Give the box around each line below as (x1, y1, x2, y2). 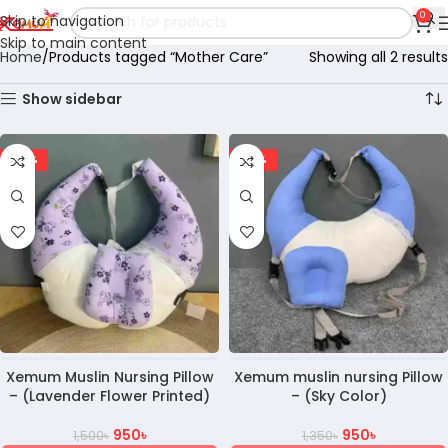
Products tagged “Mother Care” (49, 47, 268, 67)
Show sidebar (22, 89, 123, 109)
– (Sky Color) (290, 386, 387, 406)
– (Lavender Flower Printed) (9, 386, 210, 406)
